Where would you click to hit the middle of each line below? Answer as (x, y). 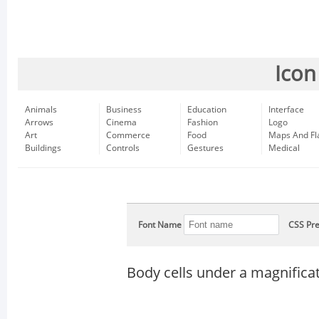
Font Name (160, 225)
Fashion (203, 122)
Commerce (128, 135)
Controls (123, 148)
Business (124, 110)
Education (207, 110)
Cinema (121, 122)
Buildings (43, 148)
